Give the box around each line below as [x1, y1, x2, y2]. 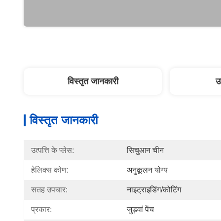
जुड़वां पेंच [127, 205, 154, 214]
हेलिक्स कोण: [31, 166, 69, 174]
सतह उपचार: [31, 185, 68, 194]
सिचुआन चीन [127, 146, 164, 154]
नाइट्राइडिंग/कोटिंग [127, 185, 181, 194]
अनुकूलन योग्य [127, 166, 168, 174]
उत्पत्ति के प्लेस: [31, 146, 74, 154]
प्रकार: [31, 205, 52, 214]
